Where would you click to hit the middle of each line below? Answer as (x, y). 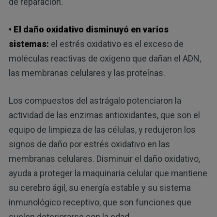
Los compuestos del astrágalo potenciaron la (95, 101)
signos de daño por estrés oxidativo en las (89, 144)
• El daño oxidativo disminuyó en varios (88, 30)
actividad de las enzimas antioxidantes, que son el (104, 115)
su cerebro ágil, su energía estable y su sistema (100, 188)
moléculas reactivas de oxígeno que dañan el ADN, (105, 59)
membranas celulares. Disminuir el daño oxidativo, (104, 159)
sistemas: (29, 44)
